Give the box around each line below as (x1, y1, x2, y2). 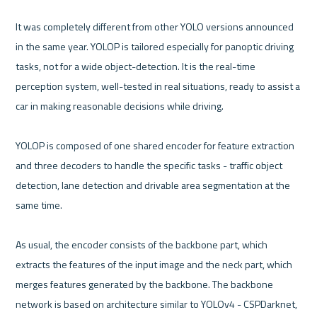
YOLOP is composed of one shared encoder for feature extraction (16, 137, 295, 153)
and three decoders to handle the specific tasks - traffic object (16, 157, 283, 173)
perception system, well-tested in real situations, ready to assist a (16, 78, 301, 93)
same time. (16, 197, 63, 212)
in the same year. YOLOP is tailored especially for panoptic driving (16, 38, 294, 54)
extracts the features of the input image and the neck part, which (16, 256, 293, 272)
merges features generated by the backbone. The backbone (16, 276, 274, 292)
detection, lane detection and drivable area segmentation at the (16, 177, 291, 192)
